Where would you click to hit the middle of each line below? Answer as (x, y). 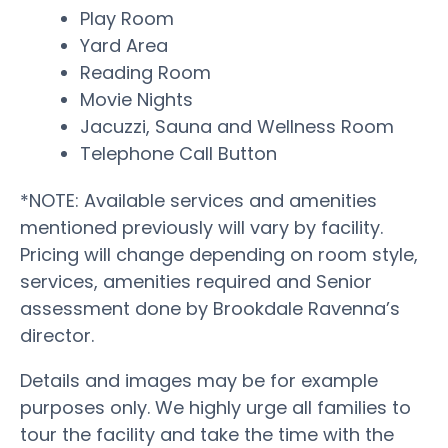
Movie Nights (136, 99)
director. (57, 335)
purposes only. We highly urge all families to (215, 407)
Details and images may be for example (199, 380)
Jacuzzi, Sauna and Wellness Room (237, 126)
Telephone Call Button (178, 153)
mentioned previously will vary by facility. (201, 227)
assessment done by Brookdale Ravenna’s (210, 308)
